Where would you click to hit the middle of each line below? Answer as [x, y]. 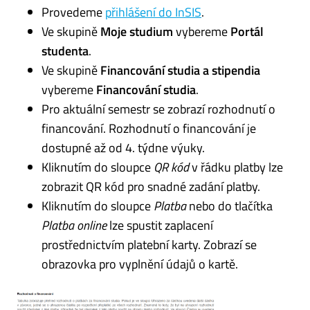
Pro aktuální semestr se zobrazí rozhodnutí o [158, 109]
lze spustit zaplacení [160, 225]
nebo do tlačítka [229, 206]
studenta [65, 51]
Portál [247, 31]
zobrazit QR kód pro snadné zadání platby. [151, 186]
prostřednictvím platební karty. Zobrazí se [149, 244]
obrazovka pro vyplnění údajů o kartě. [140, 264]
